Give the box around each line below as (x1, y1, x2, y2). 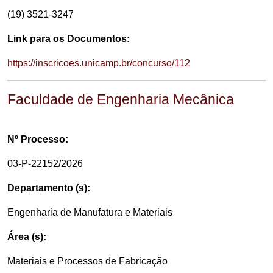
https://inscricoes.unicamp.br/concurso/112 (7, 58, 190, 68)
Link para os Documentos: (7, 34, 130, 44)
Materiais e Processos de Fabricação (7, 256, 168, 266)
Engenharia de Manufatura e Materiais (7, 207, 172, 218)
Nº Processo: (7, 134, 68, 144)
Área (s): (7, 232, 46, 242)
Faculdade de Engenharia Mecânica (7, 91, 234, 107)
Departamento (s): (7, 183, 90, 193)
